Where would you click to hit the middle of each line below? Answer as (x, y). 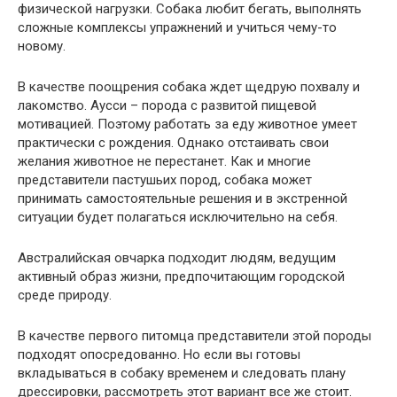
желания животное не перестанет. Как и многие (164, 162)
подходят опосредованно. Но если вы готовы (159, 355)
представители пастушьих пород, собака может (165, 180)
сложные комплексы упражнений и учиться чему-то (177, 28)
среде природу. (65, 296)
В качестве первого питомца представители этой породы (195, 336)
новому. (42, 47)
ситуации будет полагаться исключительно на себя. (178, 218)
